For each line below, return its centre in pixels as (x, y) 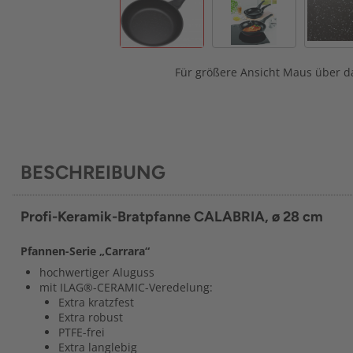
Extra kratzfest (96, 302)
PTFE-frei (82, 332)
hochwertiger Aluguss (97, 272)
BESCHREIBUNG (93, 172)
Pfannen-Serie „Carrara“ (85, 251)
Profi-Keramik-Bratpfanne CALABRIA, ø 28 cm (172, 217)
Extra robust (91, 317)
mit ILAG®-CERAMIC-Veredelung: (126, 287)
